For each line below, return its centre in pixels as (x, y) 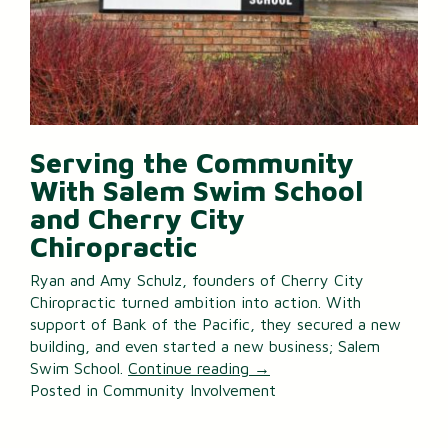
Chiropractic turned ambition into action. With (195, 302)
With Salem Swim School (196, 191)
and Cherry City (137, 219)
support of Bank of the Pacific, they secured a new (215, 324)
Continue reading (191, 368)
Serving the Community (192, 163)
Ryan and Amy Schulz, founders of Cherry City (197, 280)
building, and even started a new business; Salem (205, 346)
